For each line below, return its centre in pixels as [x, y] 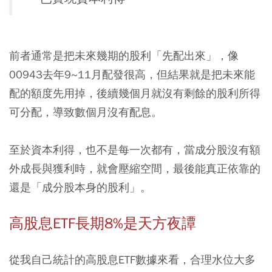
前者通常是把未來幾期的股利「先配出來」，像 [124, 55]
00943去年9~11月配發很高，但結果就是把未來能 [132, 74]
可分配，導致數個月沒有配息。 [86, 112]
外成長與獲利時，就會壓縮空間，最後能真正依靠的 [135, 168]
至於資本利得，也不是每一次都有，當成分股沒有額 [135, 149]
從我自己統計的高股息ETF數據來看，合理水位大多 [132, 259]
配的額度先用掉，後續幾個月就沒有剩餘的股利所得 [135, 93]
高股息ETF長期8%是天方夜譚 [103, 223]
